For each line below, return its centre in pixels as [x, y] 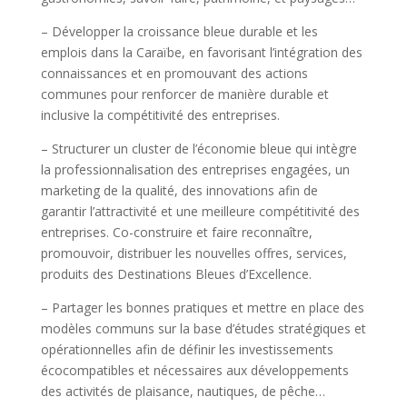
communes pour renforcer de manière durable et [184, 94]
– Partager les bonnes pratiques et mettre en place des [202, 308]
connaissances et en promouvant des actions [174, 74]
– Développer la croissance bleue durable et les [179, 32]
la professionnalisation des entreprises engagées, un [195, 170]
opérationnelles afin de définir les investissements [187, 350]
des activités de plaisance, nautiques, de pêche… [183, 392]
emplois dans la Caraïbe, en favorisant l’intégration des [201, 53]
